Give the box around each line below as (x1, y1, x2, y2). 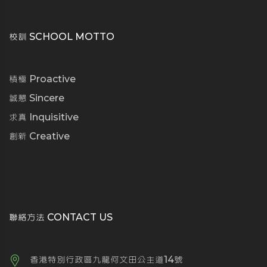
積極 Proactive (9, 73, 76, 85)
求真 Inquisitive (9, 111, 79, 123)
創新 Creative (9, 130, 70, 142)
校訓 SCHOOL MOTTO (9, 30, 114, 42)
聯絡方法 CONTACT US (9, 211, 113, 223)
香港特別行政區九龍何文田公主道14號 (30, 253, 183, 265)
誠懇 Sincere (9, 92, 64, 104)
